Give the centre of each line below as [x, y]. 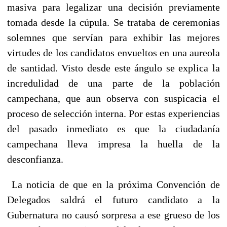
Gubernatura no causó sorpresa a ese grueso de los [113, 215]
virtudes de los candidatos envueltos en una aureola [113, 52]
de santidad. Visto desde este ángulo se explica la [113, 68]
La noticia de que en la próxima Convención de [113, 184]
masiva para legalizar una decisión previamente [113, 7]
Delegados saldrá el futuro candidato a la [113, 199]
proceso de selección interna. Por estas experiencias [113, 113]
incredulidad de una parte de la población [113, 83]
